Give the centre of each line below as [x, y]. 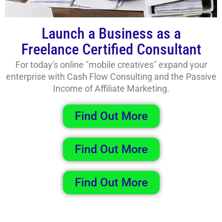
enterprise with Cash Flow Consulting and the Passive [111, 76]
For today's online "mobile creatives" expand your [111, 64]
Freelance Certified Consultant [111, 49]
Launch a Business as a [111, 33]
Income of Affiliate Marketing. [111, 88]
